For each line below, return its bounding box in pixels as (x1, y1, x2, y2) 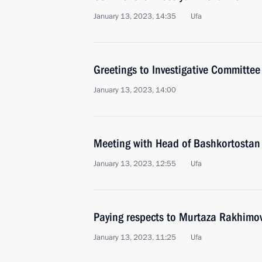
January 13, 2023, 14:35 (94, 11, 176, 22)
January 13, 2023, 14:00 (94, 85, 176, 95)
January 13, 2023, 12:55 (94, 158, 176, 169)
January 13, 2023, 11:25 (94, 232, 176, 243)
